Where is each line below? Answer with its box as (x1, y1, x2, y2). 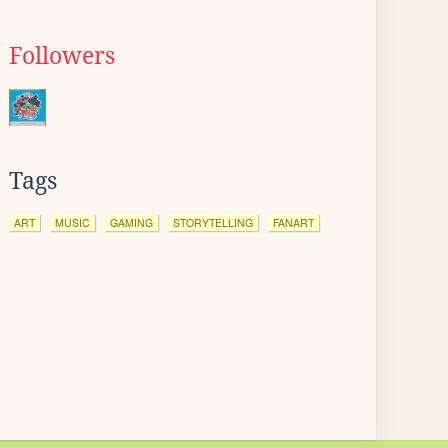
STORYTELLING (173, 215, 253, 230)
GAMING (110, 215, 153, 230)
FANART (273, 215, 314, 230)
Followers (9, 43, 115, 69)
